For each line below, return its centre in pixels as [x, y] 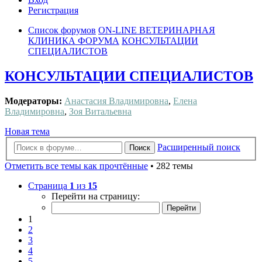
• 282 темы [170, 166]
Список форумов [62, 30]
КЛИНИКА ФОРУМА [74, 41]
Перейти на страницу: [96, 196]
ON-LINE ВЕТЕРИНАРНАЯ [157, 30]
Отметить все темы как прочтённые [76, 166]
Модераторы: [33, 101]
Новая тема [27, 132]
